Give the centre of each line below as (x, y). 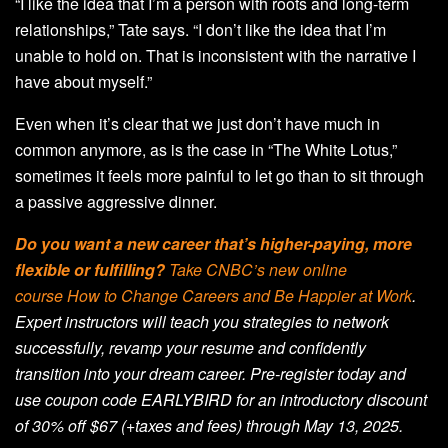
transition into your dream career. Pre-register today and (210, 374)
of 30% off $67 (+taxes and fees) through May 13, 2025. (209, 426)
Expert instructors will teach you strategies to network (202, 322)
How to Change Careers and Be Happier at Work (239, 296)
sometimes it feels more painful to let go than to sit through (219, 176)
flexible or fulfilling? (90, 270)
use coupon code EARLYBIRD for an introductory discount (221, 400)
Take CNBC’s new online (256, 270)
